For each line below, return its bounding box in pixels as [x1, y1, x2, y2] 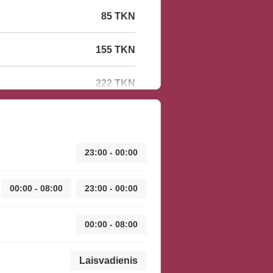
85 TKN [101, 10, 135, 21]
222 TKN [96, 77, 135, 88]
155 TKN [96, 44, 135, 55]
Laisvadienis [79, 255, 138, 266]
